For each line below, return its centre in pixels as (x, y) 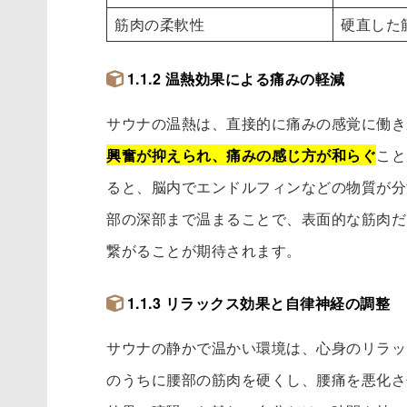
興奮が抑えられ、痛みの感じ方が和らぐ (242, 155)
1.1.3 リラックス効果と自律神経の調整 (258, 303)
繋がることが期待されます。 (204, 251)
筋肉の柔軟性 (160, 25)
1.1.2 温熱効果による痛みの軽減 (236, 79)
